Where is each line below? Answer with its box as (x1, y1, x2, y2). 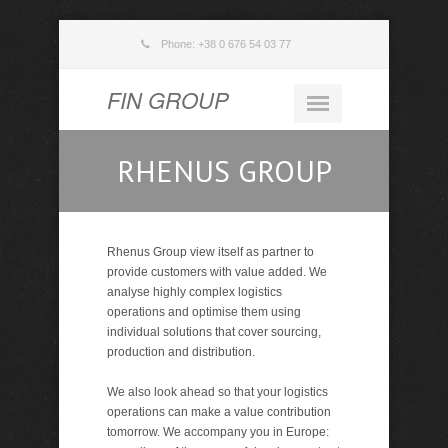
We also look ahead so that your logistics (106, 385, 328, 399)
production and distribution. (106, 345, 255, 359)
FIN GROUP (106, 84, 229, 115)
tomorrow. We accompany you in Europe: (106, 425, 329, 439)
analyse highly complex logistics (106, 285, 282, 299)
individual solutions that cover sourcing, (106, 325, 321, 339)
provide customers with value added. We (106, 265, 327, 279)
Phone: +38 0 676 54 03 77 (160, 38, 291, 50)
